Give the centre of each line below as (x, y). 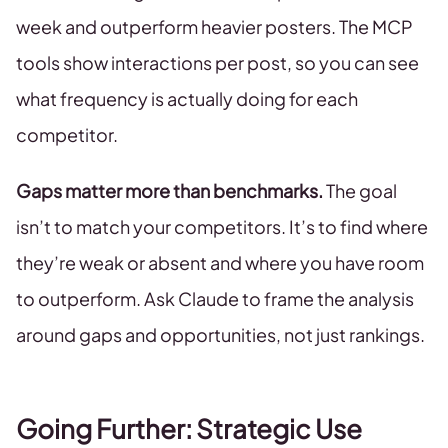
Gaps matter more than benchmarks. (169, 190)
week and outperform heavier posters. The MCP (214, 26)
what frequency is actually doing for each (187, 98)
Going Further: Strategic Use (189, 428)
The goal (360, 190)
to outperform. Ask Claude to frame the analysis (215, 298)
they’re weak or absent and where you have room (220, 262)
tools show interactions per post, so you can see (217, 62)
